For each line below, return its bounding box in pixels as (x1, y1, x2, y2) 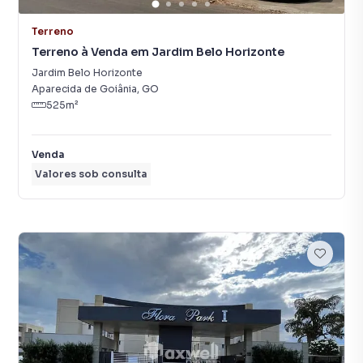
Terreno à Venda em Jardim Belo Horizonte (32, 45, 284, 59)
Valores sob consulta (35, 168, 147, 180)
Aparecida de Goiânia (32, 83, 137, 95)
